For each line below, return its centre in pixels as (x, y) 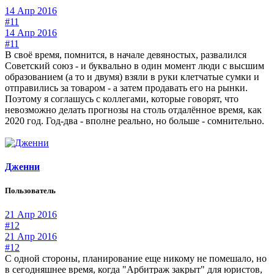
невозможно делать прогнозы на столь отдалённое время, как (133, 109)
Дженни (22, 166)
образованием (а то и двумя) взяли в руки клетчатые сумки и (132, 76)
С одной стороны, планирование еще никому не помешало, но (136, 259)
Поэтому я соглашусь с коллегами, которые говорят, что (122, 98)
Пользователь (30, 190)
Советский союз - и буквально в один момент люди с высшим (135, 65)
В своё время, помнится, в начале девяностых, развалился (126, 54)
